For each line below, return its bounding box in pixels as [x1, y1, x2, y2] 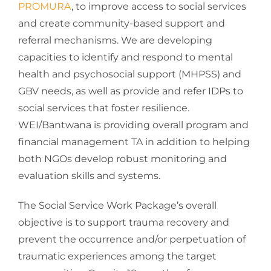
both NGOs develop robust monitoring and [18, 153, 227, 165]
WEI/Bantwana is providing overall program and [18, 119, 249, 131]
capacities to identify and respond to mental [18, 51, 233, 64]
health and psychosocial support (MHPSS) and [18, 68, 241, 80]
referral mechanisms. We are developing [18, 34, 212, 47]
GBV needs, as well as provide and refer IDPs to [18, 85, 243, 97]
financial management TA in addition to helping [18, 136, 250, 148]
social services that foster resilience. [18, 102, 189, 114]
